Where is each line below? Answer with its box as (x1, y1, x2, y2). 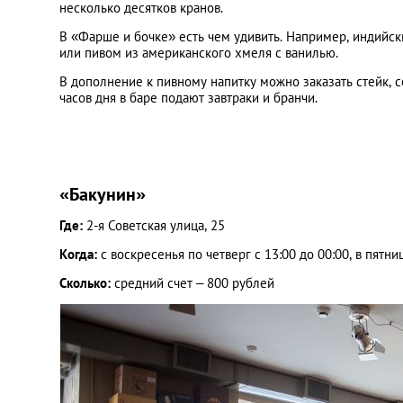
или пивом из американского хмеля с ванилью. (59, 44, 338, 61)
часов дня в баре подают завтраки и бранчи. (59, 89, 318, 106)
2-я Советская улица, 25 (86, 217, 225, 234)
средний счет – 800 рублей (114, 274, 274, 291)
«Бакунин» (59, 183, 146, 206)
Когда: (59, 246, 101, 263)
